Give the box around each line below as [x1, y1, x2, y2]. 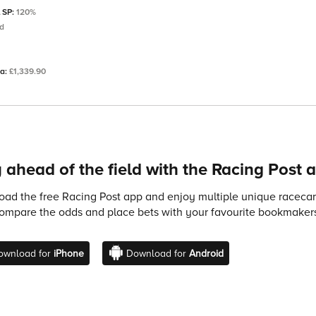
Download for [126, 248, 189, 260]
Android [188, 248, 224, 260]
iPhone [53, 248, 84, 260]
